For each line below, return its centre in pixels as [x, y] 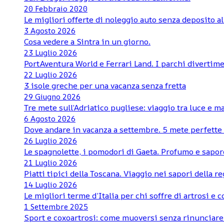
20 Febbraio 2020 [56, 9]
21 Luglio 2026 [50, 163]
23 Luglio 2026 [50, 53]
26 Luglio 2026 [50, 141]
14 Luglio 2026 [50, 185]
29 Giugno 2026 [52, 97]
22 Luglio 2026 [50, 75]
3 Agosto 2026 [50, 31]
